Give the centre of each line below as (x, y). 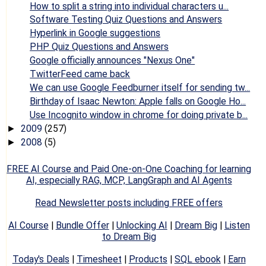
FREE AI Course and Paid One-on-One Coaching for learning (129, 169)
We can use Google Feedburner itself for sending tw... (140, 87)
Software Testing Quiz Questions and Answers (126, 20)
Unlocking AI (142, 226)
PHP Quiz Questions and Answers (99, 47)
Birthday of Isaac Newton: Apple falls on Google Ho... (138, 101)
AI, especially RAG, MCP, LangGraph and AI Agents (129, 180)
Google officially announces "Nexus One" (113, 61)
